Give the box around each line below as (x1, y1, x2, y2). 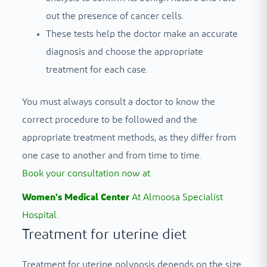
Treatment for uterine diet (21, 227, 187, 242)
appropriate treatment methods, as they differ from (21, 132, 236, 142)
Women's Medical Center (21, 192, 129, 202)
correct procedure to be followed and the (21, 114, 197, 125)
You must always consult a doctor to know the (21, 97, 215, 107)
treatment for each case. (45, 64, 148, 74)
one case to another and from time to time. (21, 150, 201, 160)
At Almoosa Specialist (129, 192, 223, 202)
